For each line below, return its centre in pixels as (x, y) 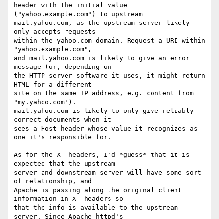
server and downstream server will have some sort (108, 173)
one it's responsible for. (63, 137)
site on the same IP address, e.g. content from (104, 93)
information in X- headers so (70, 199)
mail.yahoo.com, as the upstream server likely (102, 23)
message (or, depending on (65, 67)
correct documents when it (65, 120)
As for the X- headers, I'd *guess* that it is (102, 155)
